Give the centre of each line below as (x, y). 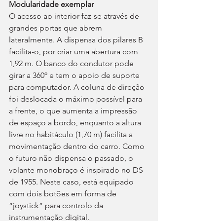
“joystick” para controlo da (57, 205)
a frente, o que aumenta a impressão (74, 111)
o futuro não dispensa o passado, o (72, 158)
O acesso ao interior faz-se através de (75, 16)
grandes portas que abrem (56, 28)
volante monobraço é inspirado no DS (77, 170)
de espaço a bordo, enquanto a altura (76, 123)
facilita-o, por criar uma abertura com (74, 52)
